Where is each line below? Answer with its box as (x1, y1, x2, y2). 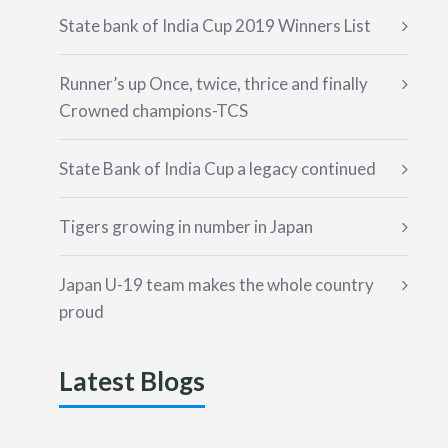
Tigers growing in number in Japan (58, 216, 313, 237)
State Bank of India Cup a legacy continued (58, 158, 376, 179)
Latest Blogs (58, 365, 205, 397)
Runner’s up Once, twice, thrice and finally (58, 73, 368, 94)
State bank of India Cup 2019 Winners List (58, 15, 371, 36)
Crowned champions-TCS (58, 100, 248, 121)
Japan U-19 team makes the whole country (58, 274, 374, 295)
